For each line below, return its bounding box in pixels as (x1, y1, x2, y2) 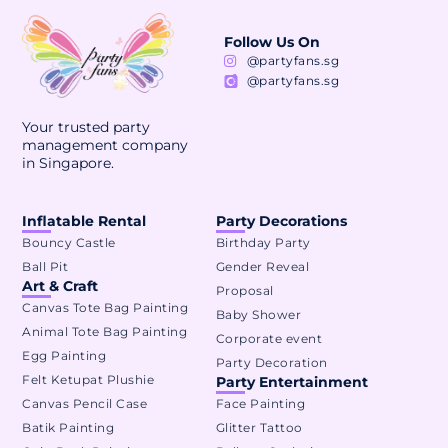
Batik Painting (22, 420, 115, 436)
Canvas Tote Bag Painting (22, 300, 189, 316)
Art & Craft (22, 277, 99, 296)
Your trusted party (22, 117, 151, 136)
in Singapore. (22, 153, 115, 172)
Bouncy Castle (22, 235, 116, 251)
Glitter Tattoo (215, 420, 303, 436)
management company (22, 135, 189, 154)
